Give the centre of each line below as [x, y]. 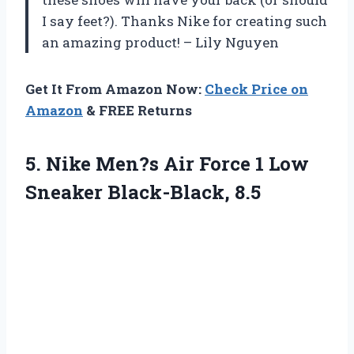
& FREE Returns [137, 111]
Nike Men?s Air [120, 164]
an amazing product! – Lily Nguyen [160, 43]
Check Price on [256, 89]
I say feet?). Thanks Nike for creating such [185, 21]
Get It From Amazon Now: [115, 89]
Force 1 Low [252, 164]
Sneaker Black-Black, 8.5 [143, 192]
